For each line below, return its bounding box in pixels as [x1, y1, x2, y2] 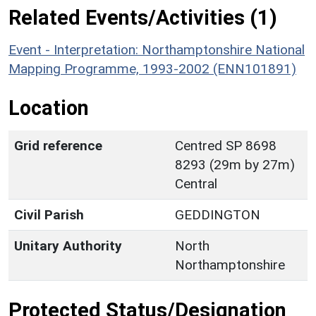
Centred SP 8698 [175, 137, 276, 154]
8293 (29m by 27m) [175, 156, 295, 173]
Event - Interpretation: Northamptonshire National [8, 41, 305, 58]
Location [8, 95, 89, 120]
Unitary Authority [14, 237, 122, 254]
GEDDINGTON [175, 206, 260, 223]
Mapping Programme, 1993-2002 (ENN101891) [8, 60, 296, 77]
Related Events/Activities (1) [8, 5, 277, 30]
